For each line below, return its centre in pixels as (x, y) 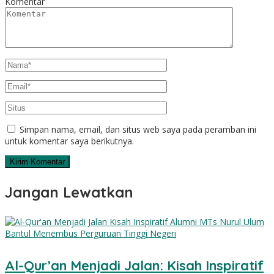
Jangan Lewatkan (69, 192)
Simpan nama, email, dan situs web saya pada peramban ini (138, 129)
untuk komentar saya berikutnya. (69, 141)
